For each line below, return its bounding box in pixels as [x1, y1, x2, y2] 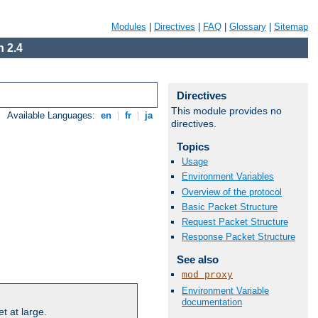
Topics [176, 141, 209, 153]
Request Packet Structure [182, 216, 288, 227]
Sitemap [274, 21, 308, 32]
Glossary [229, 21, 266, 32]
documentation [182, 296, 242, 307]
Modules [111, 21, 146, 32]
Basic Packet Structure [182, 201, 278, 212]
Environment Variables [182, 171, 274, 182]
